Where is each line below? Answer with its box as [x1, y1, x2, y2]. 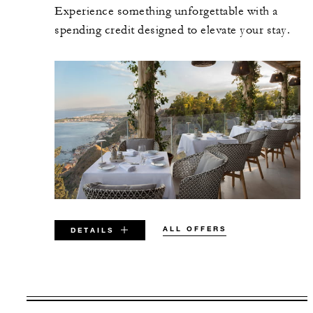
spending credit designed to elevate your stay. [54, 22, 290, 37]
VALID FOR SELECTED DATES [82, 295, 254, 307]
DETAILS [70, 225, 114, 235]
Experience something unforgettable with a [54, 3, 278, 18]
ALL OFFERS [163, 224, 226, 233]
